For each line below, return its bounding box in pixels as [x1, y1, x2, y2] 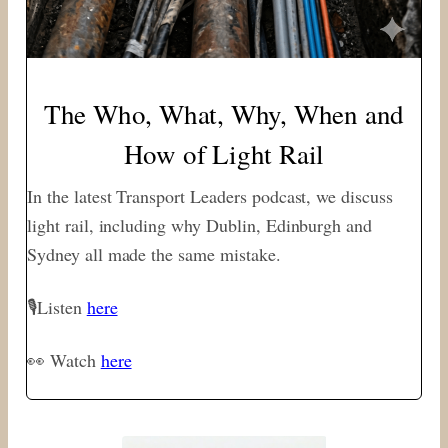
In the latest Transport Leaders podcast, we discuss [27, 183, 393, 208]
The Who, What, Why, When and [43, 95, 405, 132]
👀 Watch [27, 347, 101, 372]
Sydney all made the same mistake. [27, 241, 281, 266]
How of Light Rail [123, 135, 325, 172]
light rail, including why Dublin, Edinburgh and [27, 212, 373, 237]
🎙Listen [27, 294, 87, 319]
